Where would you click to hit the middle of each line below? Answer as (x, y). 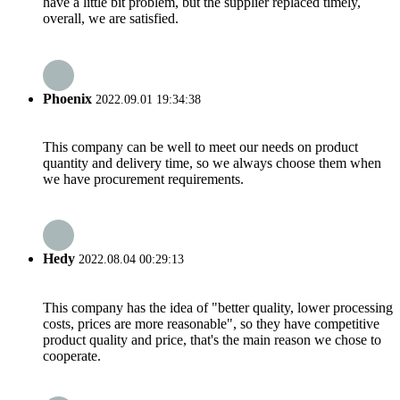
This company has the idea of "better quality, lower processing (218, 307)
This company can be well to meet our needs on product (200, 146)
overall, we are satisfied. (111, 19)
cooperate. (72, 355)
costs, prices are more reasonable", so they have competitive (211, 323)
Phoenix (67, 98)
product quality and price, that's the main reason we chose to (212, 339)
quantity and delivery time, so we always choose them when (212, 162)
